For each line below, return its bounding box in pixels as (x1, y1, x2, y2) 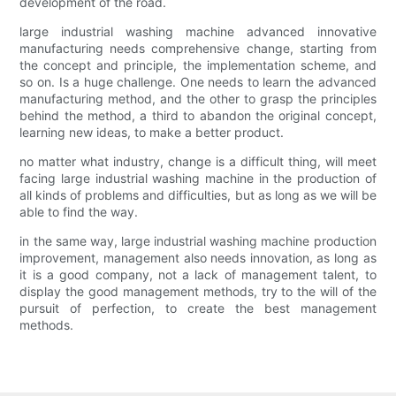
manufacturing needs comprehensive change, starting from (19, 41, 377, 57)
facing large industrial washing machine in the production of (19, 171, 377, 187)
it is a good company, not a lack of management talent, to (19, 267, 377, 283)
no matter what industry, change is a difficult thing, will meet (19, 154, 377, 170)
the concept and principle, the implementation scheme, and (19, 57, 377, 73)
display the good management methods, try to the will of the (19, 284, 377, 300)
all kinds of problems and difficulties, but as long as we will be (19, 187, 377, 203)
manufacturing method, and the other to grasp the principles (19, 91, 377, 107)
